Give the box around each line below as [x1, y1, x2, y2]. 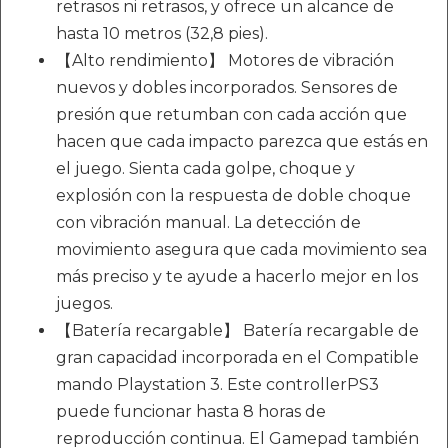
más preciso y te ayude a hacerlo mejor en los [56, 267, 418, 287]
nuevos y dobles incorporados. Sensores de [56, 78, 398, 98]
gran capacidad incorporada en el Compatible [56, 348, 419, 368]
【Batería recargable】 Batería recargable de [56, 321, 419, 341]
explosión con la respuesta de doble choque [56, 186, 411, 206]
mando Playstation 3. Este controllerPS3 [56, 375, 379, 395]
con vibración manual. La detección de [56, 213, 361, 233]
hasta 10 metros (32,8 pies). [56, 24, 268, 44]
